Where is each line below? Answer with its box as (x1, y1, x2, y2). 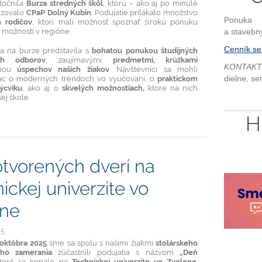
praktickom (157, 73, 198, 83)
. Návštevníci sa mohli (109, 64, 198, 74)
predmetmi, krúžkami (112, 54, 198, 64)
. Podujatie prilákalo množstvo (91, 7, 198, 17)
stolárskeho (155, 238, 198, 247)
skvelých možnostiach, (61, 82, 148, 92)
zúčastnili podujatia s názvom (52, 247, 180, 257)
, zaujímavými (45, 54, 113, 64)
